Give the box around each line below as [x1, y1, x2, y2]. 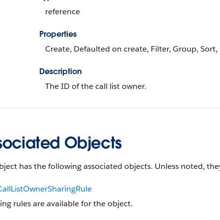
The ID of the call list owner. [45, 81, 146, 91]
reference [45, 6, 80, 17]
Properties [39, 29, 77, 39]
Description [39, 66, 82, 77]
